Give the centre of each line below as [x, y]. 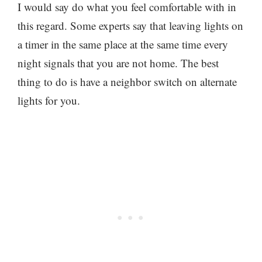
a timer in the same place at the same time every [123, 44]
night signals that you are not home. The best [118, 63]
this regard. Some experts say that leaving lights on [130, 25]
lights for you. [49, 100]
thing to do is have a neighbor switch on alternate [127, 81]
